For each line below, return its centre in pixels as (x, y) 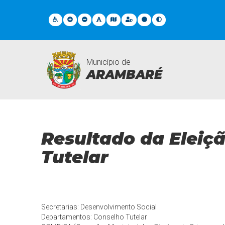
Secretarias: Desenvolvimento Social (99, 207)
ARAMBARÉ (125, 74)
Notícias (58, 78)
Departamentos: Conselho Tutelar (94, 217)
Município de (109, 62)
